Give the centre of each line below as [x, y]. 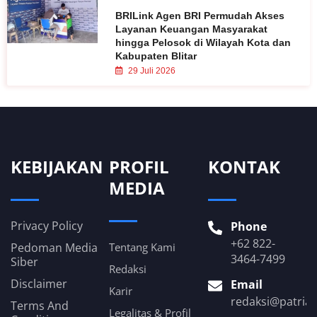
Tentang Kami [143, 247]
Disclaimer [39, 284]
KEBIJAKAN [57, 167]
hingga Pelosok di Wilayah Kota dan [203, 43]
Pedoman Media [54, 248]
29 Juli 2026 [151, 71]
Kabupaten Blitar [156, 56]
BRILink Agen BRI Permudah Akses [200, 16]
